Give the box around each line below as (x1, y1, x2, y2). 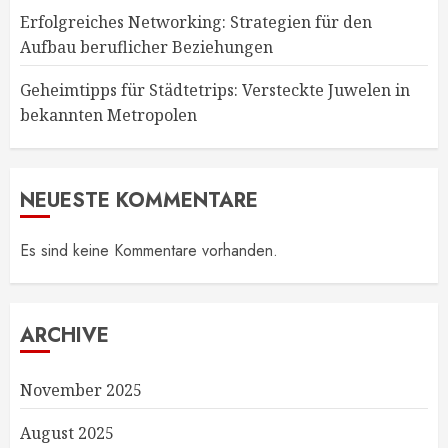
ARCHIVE (20, 321, 109, 350)
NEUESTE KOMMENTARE (20, 186, 258, 215)
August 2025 (20, 422, 114, 444)
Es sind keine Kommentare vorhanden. (20, 239, 278, 262)
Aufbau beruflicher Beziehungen (20, 36, 273, 58)
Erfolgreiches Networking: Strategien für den (20, 11, 372, 33)
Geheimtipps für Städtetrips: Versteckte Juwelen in (20, 79, 410, 101)
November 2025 (20, 379, 142, 401)
